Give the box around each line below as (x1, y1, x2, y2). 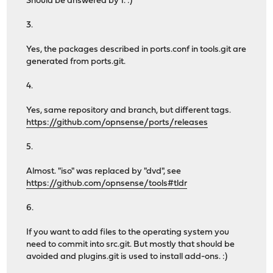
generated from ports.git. (26, 57, 126, 67)
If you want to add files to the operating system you (26, 228, 230, 238)
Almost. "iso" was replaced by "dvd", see (26, 167, 182, 177)
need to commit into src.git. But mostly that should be (26, 240, 235, 250)
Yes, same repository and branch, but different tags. (26, 106, 232, 116)
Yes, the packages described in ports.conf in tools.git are (26, 45, 247, 55)
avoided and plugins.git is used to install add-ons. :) (26, 252, 228, 262)
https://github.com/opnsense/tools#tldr (26, 179, 188, 189)
